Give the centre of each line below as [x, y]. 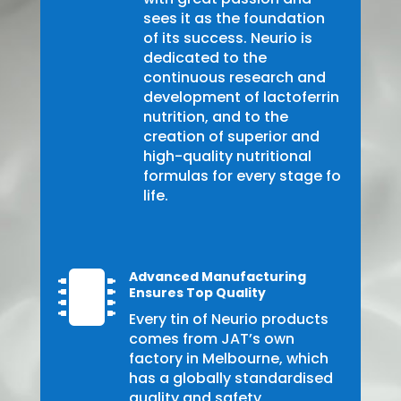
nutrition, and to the [215, 117]
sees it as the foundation [234, 19]
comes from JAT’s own [211, 339]
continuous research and [234, 78]
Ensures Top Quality [197, 293]
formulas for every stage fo [242, 176]
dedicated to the [205, 58]
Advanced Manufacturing [217, 277]
